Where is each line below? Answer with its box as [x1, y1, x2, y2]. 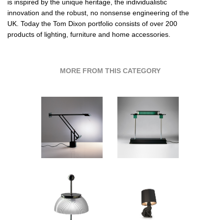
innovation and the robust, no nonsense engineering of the [7, 8, 189, 17]
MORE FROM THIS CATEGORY [59, 66, 161, 75]
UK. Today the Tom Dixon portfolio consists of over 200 [7, 19, 177, 27]
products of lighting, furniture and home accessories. [7, 30, 170, 38]
